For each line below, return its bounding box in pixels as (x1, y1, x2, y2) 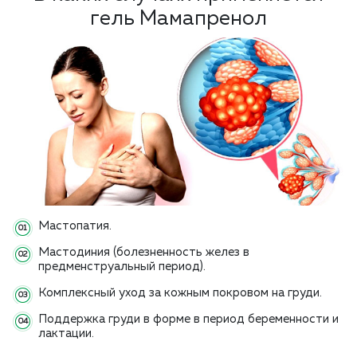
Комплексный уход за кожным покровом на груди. (38, 287, 322, 300)
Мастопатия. (38, 220, 112, 233)
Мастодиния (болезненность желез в (38, 246, 249, 259)
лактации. (38, 328, 94, 340)
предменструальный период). (38, 261, 206, 273)
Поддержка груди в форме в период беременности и (38, 313, 339, 326)
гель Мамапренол (90, 9, 267, 29)
